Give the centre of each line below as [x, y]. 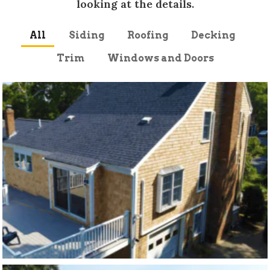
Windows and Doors [160, 58]
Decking [213, 36]
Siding [86, 36]
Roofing [147, 36]
